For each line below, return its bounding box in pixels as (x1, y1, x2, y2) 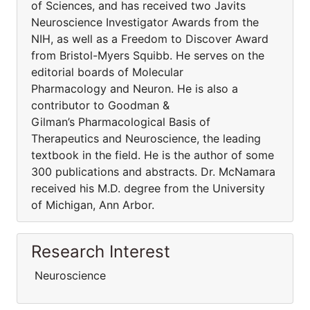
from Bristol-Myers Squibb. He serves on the (31, 48, 264, 62)
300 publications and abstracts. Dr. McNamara (31, 165, 275, 179)
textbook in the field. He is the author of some (31, 148, 274, 162)
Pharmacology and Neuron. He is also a (31, 82, 238, 95)
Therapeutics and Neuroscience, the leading (31, 131, 261, 145)
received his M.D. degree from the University (31, 181, 265, 195)
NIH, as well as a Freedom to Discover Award (31, 32, 268, 46)
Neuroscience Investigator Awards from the (31, 15, 259, 29)
